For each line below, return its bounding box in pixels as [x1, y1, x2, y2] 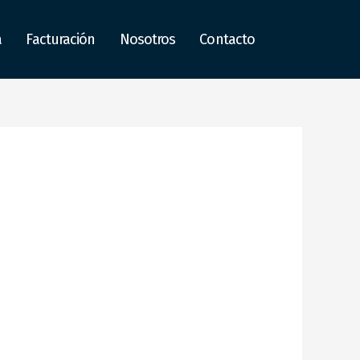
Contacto [199, 31, 256, 49]
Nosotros [119, 31, 176, 49]
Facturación [26, 31, 96, 49]
